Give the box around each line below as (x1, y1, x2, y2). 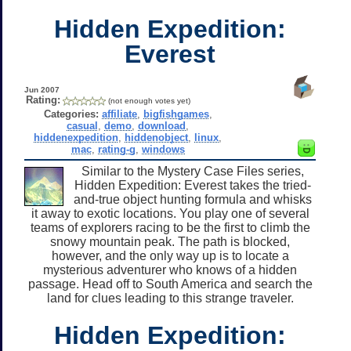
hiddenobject (125, 131, 189, 143)
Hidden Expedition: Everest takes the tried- (74, 178, 311, 192)
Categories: (43, 107, 99, 120)
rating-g (97, 143, 136, 155)
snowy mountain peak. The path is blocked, (50, 234, 290, 248)
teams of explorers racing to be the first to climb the (30, 220, 310, 234)
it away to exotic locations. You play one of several (31, 206, 309, 220)
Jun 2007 (24, 85, 60, 94)
